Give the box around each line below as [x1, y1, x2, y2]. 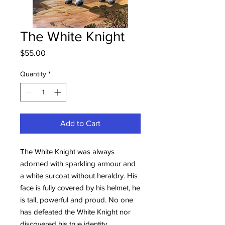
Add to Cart [60, 119, 100, 128]
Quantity [20, 70, 46, 78]
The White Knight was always [20, 147, 115, 156]
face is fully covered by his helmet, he [20, 183, 140, 192]
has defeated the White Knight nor [20, 207, 131, 216]
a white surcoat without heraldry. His [20, 171, 138, 180]
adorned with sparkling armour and [20, 159, 136, 168]
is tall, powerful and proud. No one [20, 195, 133, 204]
